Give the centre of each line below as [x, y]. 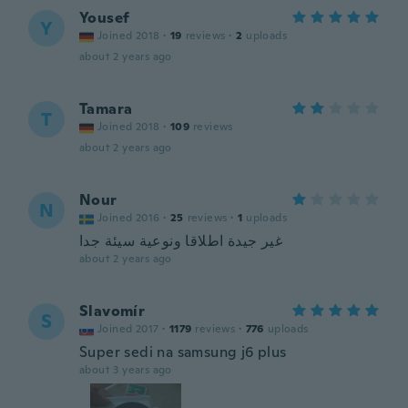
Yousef [105, 18]
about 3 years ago [126, 370]
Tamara [106, 109]
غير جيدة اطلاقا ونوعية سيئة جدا [181, 241]
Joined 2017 [128, 329]
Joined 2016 [129, 218]
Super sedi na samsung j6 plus [183, 352]
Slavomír [112, 311]
